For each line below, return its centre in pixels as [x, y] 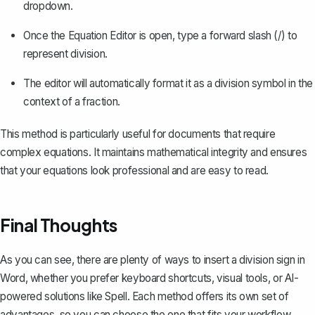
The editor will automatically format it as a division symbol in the [168, 83]
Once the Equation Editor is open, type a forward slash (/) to [160, 35]
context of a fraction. [72, 101]
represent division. [65, 53]
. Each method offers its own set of [208, 296]
